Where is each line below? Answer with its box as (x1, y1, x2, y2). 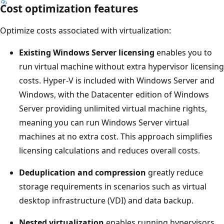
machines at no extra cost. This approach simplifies (19, 130, 212, 142)
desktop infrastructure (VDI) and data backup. (19, 194, 193, 206)
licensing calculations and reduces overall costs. (19, 144, 200, 156)
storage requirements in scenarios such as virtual (19, 180, 206, 192)
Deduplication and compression (19, 166, 146, 178)
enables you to (154, 46, 212, 58)
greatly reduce (146, 166, 203, 178)
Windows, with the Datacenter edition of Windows (19, 88, 209, 100)
